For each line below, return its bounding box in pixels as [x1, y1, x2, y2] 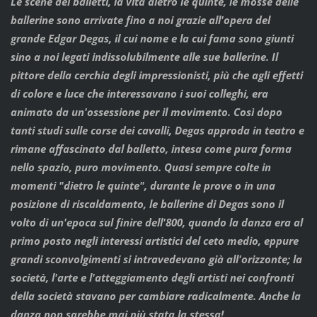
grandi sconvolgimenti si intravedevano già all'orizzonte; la [10, 251, 302, 266]
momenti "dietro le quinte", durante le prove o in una [10, 178, 275, 192]
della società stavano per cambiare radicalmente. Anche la [10, 288, 301, 303]
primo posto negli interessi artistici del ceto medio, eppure [10, 233, 299, 248]
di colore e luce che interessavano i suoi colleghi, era [10, 86, 268, 100]
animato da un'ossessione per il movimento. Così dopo [10, 104, 282, 119]
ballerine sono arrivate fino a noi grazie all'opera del [10, 12, 270, 27]
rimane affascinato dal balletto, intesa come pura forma [10, 141, 292, 156]
